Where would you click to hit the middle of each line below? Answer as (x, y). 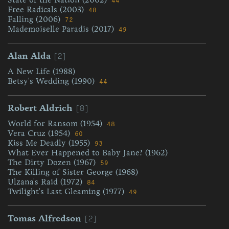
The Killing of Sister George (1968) (73, 172)
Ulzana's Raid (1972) (46, 182)
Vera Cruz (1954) (40, 133)
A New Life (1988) (41, 71)
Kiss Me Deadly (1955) (50, 143)
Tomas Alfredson (44, 218)
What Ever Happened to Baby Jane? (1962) (88, 153)
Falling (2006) (35, 19)
